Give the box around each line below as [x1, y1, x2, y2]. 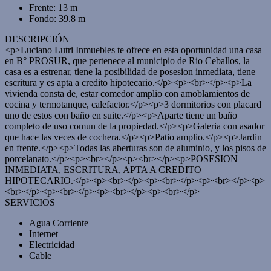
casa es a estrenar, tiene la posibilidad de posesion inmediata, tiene [5, 67, 255, 77]
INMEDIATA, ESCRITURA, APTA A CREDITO [5, 165, 201, 175]
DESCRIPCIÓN [5, 34, 70, 44]
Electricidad [29, 240, 74, 250]
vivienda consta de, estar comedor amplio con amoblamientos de [5, 88, 250, 99]
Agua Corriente [29, 218, 88, 228]
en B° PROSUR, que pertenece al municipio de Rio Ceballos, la [5, 56, 250, 66]
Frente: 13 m [29, 2, 77, 13]
